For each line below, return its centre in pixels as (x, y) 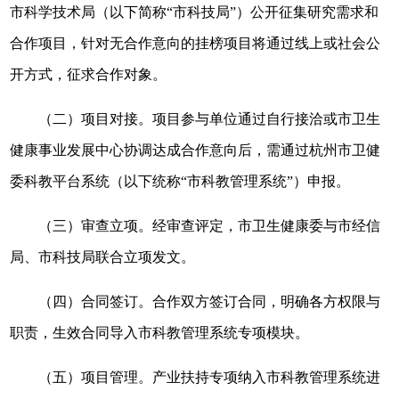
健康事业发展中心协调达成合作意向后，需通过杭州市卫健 (195, 150)
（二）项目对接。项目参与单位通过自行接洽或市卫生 (210, 119)
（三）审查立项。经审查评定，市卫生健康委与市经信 (210, 226)
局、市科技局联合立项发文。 (103, 257)
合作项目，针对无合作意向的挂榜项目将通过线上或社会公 (195, 43)
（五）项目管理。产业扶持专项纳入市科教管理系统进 (210, 377)
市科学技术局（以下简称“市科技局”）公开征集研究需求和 (195, 12)
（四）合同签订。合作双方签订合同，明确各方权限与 (210, 301)
